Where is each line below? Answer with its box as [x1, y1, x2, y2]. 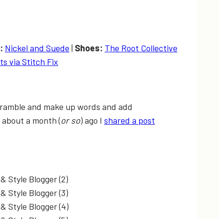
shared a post [104, 114, 155, 126]
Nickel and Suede [5, 42, 69, 53]
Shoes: [75, 42, 105, 53]
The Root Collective [105, 42, 177, 53]
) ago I [80, 114, 104, 126]
